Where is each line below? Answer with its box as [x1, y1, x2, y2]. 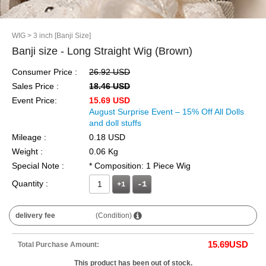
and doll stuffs [89, 118, 141, 128]
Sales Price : [12, 81, 59, 91]
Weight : [12, 147, 43, 156]
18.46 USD [89, 81, 130, 91]
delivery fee [15, 211, 55, 220]
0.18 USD [89, 132, 125, 142]
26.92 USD [89, 67, 130, 77]
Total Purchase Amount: [18, 240, 99, 249]
